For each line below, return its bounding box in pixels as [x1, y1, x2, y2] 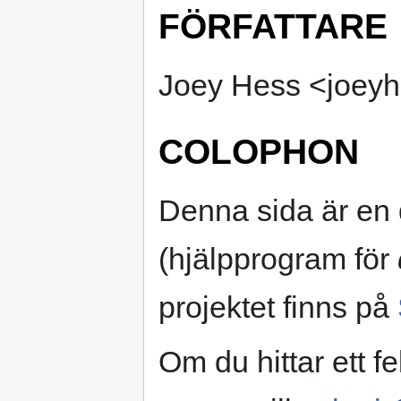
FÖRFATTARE [158, 6, 388, 47]
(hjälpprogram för [158, 241, 397, 276]
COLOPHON [158, 131, 359, 171]
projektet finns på [158, 289, 397, 324]
